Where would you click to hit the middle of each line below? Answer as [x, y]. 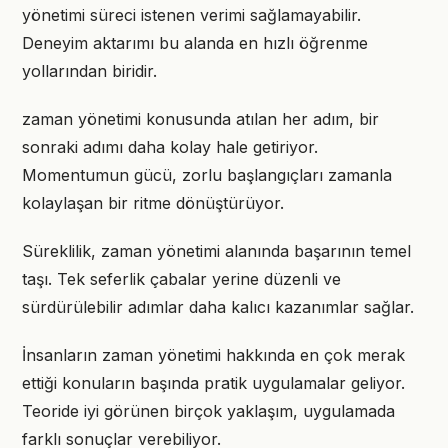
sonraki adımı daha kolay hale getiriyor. [170, 147]
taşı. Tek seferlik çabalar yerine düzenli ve [181, 279]
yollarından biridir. [89, 71]
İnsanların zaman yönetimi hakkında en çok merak [213, 355]
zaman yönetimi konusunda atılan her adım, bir [200, 119]
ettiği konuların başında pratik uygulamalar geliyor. [213, 383]
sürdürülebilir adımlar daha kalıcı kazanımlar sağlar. [218, 307]
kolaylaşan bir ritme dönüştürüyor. [153, 203]
